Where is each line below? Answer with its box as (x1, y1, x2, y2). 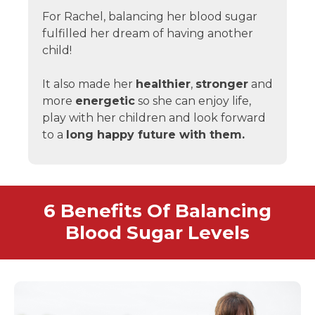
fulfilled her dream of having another (42, 27, 253, 41)
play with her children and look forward (42, 111, 266, 125)
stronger (195, 77, 248, 91)
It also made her (42, 77, 136, 91)
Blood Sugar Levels (65, 221, 250, 245)
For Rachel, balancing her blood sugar (42, 10, 257, 24)
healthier (136, 77, 191, 91)
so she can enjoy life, (135, 94, 251, 108)
